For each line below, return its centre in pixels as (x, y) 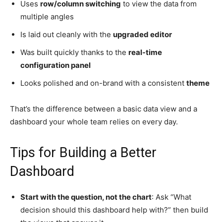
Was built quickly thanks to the (74, 53)
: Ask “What (171, 197)
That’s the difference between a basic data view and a (104, 109)
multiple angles (47, 17)
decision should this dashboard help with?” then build (114, 210)
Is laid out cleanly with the (67, 35)
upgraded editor (142, 35)
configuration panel (55, 65)
